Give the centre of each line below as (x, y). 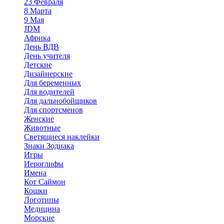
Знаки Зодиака (49, 145)
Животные (42, 127)
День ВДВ (41, 46)
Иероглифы (44, 163)
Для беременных (52, 82)
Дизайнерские (48, 73)
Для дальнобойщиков (60, 100)
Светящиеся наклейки (62, 136)
